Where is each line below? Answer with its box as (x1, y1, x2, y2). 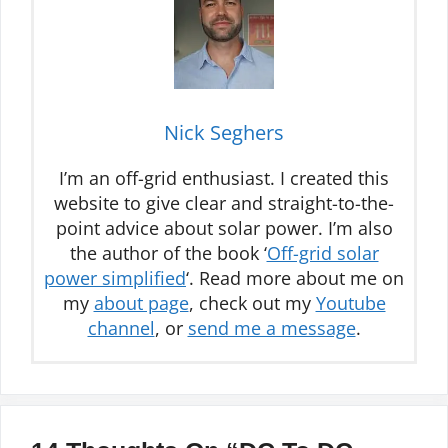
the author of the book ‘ (69, 240, 267, 265)
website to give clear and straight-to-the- (54, 190, 394, 215)
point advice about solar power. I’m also (55, 215, 393, 240)
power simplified (44, 265, 186, 290)
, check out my (188, 290, 316, 315)
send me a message (187, 315, 356, 340)
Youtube (315, 290, 386, 315)
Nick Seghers (164, 118, 284, 146)
